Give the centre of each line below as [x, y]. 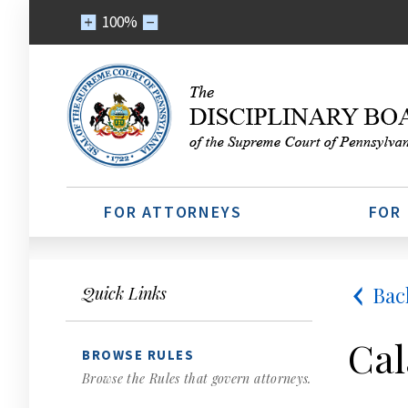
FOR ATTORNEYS [173, 212]
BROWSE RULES [138, 355]
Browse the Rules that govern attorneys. [197, 378]
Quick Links [124, 293]
